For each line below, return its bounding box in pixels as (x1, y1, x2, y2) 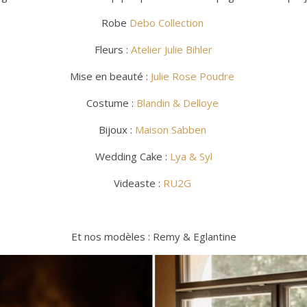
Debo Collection (129, 15, 206, 29)
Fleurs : (95, 42, 131, 56)
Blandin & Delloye (136, 95, 221, 110)
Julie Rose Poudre (151, 69, 237, 83)
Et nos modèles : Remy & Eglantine (71, 229, 236, 243)
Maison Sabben (134, 122, 209, 136)
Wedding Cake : (95, 149, 170, 163)
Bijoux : (98, 122, 135, 136)
